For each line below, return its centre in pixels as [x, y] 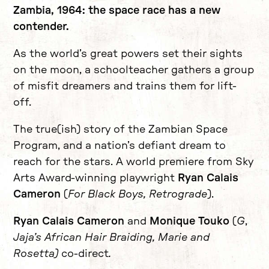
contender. [43, 27]
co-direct [85, 254]
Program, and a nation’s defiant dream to [119, 146]
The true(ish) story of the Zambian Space [120, 130]
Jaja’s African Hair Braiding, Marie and [111, 238]
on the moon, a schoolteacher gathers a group [134, 71]
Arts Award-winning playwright [95, 179]
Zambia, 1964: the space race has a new [117, 11]
